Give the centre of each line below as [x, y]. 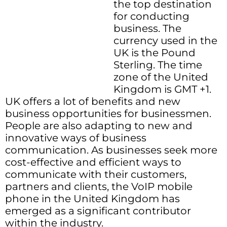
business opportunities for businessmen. [108, 114]
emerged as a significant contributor [98, 211]
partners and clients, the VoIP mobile [99, 187]
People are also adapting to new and [99, 126]
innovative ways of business [76, 138]
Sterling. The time [158, 65]
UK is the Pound [155, 53]
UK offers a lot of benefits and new [93, 102]
